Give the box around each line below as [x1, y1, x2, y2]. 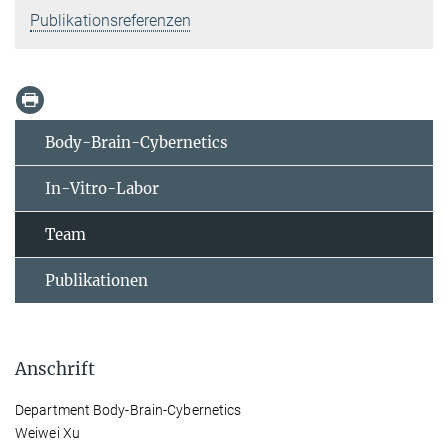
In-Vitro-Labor [45, 178, 159, 198]
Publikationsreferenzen [30, 10, 191, 30]
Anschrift [15, 357, 95, 380]
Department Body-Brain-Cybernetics [15, 401, 242, 418]
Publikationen [45, 270, 148, 290]
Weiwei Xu [15, 424, 80, 441]
